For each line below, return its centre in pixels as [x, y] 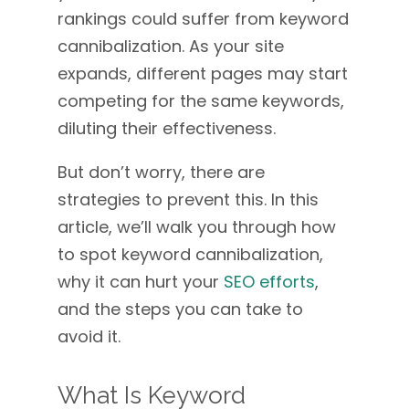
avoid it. [89, 336]
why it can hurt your [140, 282]
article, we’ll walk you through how [196, 227]
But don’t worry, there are [161, 172]
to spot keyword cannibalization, [190, 254]
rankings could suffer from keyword [203, 19]
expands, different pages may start [202, 73]
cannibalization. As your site [170, 46]
